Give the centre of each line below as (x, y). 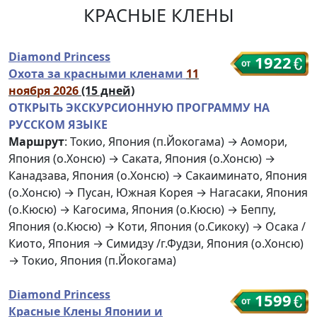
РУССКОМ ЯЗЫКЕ (58, 125)
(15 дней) (108, 91)
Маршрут (36, 142)
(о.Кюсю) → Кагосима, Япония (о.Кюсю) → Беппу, (142, 210)
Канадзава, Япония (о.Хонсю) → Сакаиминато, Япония (158, 176)
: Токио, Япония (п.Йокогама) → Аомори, (176, 142)
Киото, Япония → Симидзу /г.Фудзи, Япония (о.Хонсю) (156, 244)
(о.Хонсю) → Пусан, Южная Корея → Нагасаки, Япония (158, 193)
